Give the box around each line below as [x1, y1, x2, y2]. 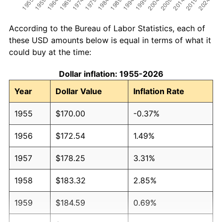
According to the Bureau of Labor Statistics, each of [9, 23, 205, 33]
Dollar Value [55, 86, 102, 96]
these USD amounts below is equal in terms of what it [9, 35, 211, 45]
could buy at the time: [9, 47, 91, 57]
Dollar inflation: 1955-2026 [58, 68, 164, 79]
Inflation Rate [133, 86, 184, 96]
